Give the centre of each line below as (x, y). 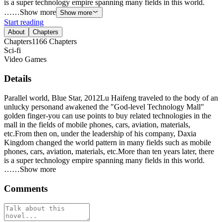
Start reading (24, 22)
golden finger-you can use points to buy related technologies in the (108, 115)
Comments (26, 188)
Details (18, 79)
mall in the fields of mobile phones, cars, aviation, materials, (97, 124)
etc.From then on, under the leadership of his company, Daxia (100, 133)
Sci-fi (12, 51)
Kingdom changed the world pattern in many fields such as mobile (108, 142)
